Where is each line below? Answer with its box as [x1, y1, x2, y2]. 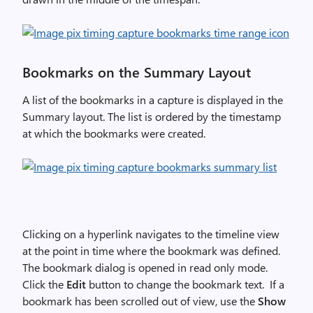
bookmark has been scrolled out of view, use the [22, 293, 258, 309]
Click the [22, 277, 66, 292]
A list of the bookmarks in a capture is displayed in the [22, 92, 283, 108]
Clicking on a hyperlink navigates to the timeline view [22, 226, 279, 242]
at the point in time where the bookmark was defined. [22, 243, 280, 259]
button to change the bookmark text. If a [86, 277, 284, 292]
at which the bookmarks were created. [22, 126, 205, 141]
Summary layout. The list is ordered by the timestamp [22, 109, 281, 124]
